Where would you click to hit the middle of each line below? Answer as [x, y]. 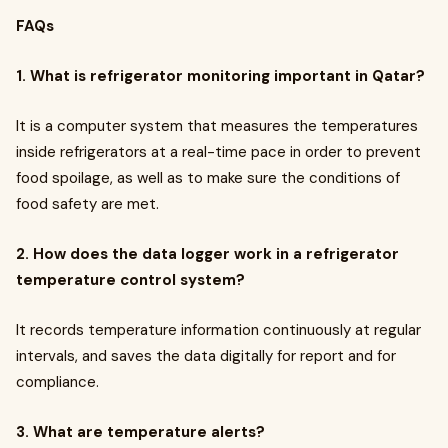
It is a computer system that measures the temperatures [217, 126]
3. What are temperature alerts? [142, 432]
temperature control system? [130, 280]
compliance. [57, 382]
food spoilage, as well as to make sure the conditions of [208, 178]
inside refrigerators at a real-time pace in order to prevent [218, 152]
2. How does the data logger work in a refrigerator [207, 254]
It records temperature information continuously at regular [218, 330]
